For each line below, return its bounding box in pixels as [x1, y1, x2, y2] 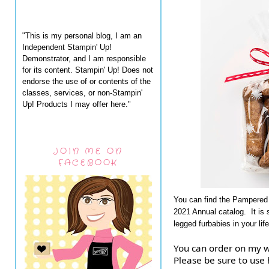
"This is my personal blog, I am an [22, 31, 142, 40]
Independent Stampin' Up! [22, 42, 112, 52]
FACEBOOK [58, 157, 119, 169]
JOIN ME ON [53, 145, 123, 157]
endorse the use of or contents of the [22, 76, 151, 86]
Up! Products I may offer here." [22, 99, 131, 109]
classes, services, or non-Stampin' [22, 88, 142, 97]
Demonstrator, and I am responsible [22, 53, 146, 63]
